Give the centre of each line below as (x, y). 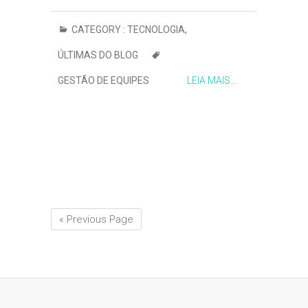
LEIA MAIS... (212, 80)
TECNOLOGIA (156, 30)
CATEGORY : (98, 30)
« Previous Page (96, 219)
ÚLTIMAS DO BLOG (98, 55)
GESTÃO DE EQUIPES (103, 80)
